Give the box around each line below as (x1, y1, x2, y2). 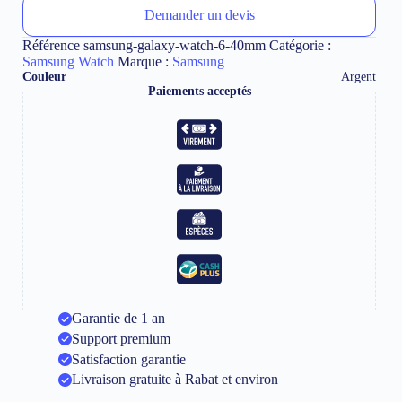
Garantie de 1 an (72, 310, 165, 327)
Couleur (22, 70, 66, 84)
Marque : (118, 54, 172, 70)
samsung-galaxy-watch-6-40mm (83, 38, 266, 54)
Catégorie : (269, 38, 331, 54)
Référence (22, 38, 83, 54)
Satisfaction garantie (72, 351, 186, 367)
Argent (341, 70, 377, 84)
